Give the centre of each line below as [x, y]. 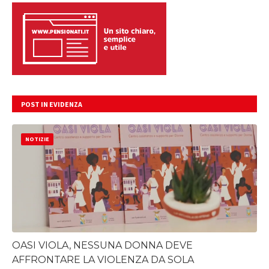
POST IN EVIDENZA [52, 104]
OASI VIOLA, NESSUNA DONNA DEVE [102, 245]
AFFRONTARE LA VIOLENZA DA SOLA [103, 260]
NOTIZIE [37, 139]
